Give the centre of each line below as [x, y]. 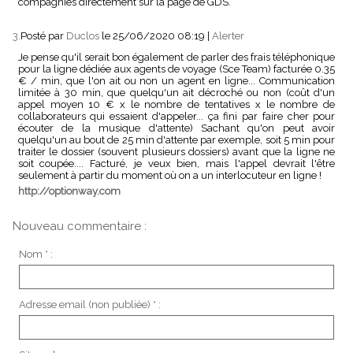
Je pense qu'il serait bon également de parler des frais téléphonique [176, 57]
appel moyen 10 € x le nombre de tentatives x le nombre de [176, 104]
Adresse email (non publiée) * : [89, 305]
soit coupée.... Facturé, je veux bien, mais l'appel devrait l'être [176, 163]
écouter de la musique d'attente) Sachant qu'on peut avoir [176, 128]
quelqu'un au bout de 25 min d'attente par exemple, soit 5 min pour [176, 139]
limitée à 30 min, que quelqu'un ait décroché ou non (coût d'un [176, 92]
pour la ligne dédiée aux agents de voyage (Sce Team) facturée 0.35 [176, 69]
